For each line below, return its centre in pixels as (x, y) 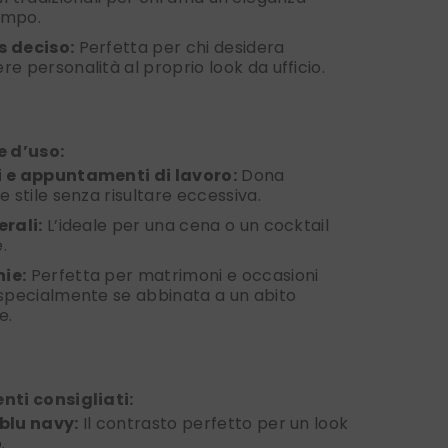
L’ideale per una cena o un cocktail (186, 226)
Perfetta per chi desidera (179, 48)
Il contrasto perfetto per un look (213, 424)
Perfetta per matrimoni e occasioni (172, 276)
